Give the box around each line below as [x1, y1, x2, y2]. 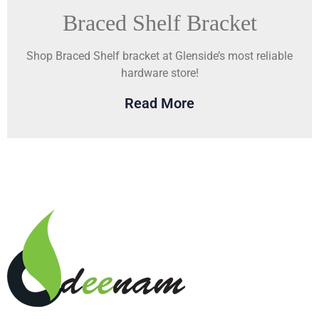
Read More [125, 94, 194, 112]
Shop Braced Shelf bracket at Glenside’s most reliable [26, 49, 293, 63]
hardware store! [120, 66, 199, 80]
